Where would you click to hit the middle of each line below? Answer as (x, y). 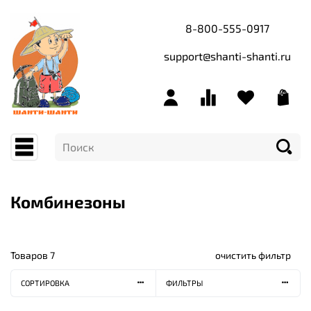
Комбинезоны (68, 201)
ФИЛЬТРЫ (184, 283)
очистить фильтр (253, 255)
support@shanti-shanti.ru (227, 56)
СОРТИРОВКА (45, 283)
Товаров (30, 255)
